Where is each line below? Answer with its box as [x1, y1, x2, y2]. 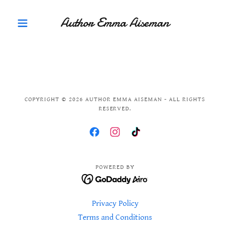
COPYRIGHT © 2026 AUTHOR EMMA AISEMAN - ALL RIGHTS [25, 96, 205, 103]
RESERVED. [98, 105, 132, 112]
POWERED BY [95, 164, 135, 170]
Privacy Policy [91, 199, 139, 209]
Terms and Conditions [78, 213, 152, 223]
